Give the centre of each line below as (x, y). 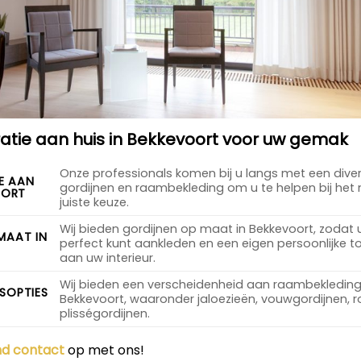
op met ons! (104, 350)
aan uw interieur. (108, 257)
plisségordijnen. (105, 313)
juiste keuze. (95, 202)
